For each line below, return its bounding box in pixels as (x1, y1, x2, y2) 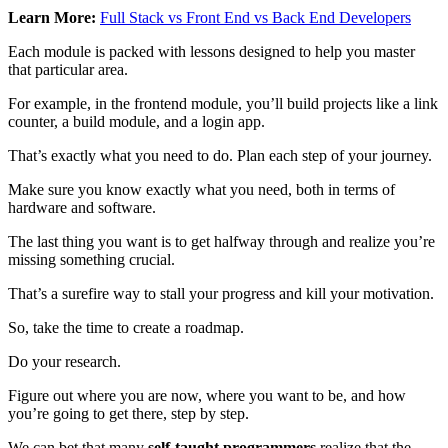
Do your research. (8, 352, 121, 370)
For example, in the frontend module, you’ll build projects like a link (8, 94, 438, 112)
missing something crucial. (8, 250, 175, 268)
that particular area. (8, 60, 128, 78)
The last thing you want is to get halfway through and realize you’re (8, 232, 435, 250)
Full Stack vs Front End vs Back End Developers (100, 8, 411, 26)
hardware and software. (8, 198, 156, 216)
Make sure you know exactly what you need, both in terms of (8, 180, 395, 198)
